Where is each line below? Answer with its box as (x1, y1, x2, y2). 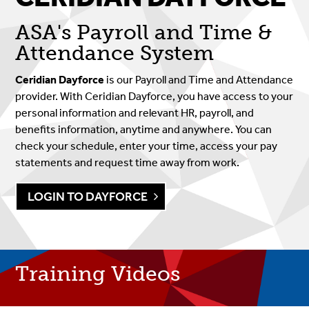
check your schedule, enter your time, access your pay (15, 139, 278, 153)
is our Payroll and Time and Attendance (106, 73, 294, 87)
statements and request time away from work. (15, 156, 240, 170)
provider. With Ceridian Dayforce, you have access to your (15, 90, 294, 103)
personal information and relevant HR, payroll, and (15, 106, 255, 120)
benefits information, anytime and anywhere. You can (15, 123, 272, 137)
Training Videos (15, 261, 181, 287)
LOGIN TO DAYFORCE (28, 189, 148, 205)
